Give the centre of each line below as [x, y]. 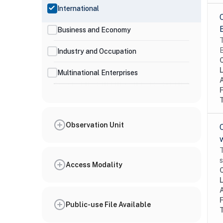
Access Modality [94, 165]
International [78, 8]
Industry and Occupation [97, 51]
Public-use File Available [108, 204]
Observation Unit [95, 125]
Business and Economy [94, 30]
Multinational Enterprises [98, 72]
